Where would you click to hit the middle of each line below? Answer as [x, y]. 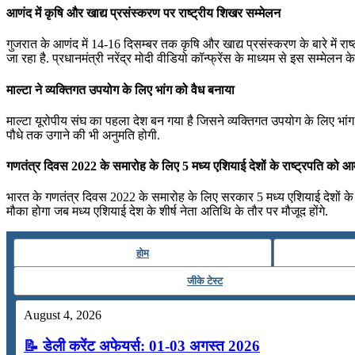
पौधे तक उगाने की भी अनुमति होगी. [83, 135]
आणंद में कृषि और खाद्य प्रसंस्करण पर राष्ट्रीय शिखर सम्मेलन [143, 13]
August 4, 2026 [63, 315]
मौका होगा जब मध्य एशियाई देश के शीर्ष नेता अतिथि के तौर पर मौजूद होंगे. [167, 212]
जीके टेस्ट [204, 281]
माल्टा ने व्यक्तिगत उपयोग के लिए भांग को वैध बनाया [120, 90]
